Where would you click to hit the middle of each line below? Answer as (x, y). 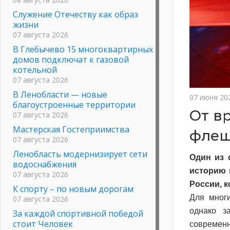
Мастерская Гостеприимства (71, 129)
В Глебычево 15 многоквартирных (83, 49)
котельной (35, 70)
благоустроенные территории (74, 104)
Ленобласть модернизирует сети (80, 154)
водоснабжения (45, 164)
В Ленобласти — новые (60, 94)
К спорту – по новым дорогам (73, 189)
